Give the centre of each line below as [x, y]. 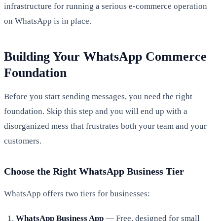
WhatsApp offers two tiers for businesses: [77, 193]
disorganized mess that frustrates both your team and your [105, 126]
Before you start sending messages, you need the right [98, 96]
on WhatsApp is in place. [48, 21]
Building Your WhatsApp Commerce [105, 56]
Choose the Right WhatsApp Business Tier [94, 171]
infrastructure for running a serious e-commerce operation [106, 6]
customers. [23, 141]
